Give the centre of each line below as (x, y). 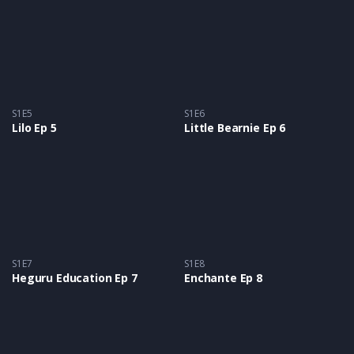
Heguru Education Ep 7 (75, 278)
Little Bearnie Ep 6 (235, 127)
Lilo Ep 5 (34, 127)
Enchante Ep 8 (224, 278)
